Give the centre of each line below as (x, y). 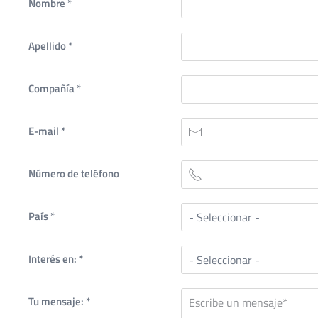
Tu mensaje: (57, 301)
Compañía (53, 88)
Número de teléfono (74, 173)
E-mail (45, 131)
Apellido (48, 45)
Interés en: (54, 258)
